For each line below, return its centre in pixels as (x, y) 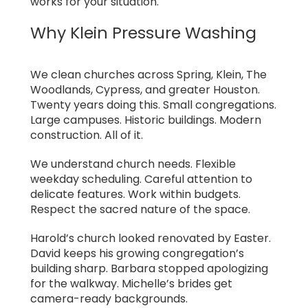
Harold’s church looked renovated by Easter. (151, 238)
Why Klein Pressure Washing (143, 33)
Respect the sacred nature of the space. (140, 209)
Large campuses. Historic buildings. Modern (146, 120)
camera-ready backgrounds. (109, 298)
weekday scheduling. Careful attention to (141, 179)
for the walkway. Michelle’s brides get (131, 283)
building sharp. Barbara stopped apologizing (149, 268)
